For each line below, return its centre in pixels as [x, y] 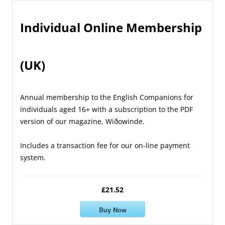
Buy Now [113, 209]
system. [33, 158]
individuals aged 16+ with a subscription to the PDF [106, 109]
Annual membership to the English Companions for [107, 97]
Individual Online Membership [111, 28]
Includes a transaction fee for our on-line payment [105, 146]
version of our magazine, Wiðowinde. [82, 122]
